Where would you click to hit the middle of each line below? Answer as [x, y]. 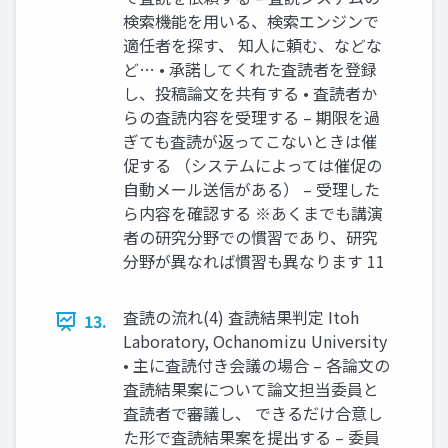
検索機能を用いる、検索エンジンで [251, 21]
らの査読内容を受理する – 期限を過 [251, 117]
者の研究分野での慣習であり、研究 [250, 237]
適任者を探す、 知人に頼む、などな [252, 45]
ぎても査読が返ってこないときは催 [250, 141]
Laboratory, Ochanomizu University [255, 341]
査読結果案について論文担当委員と [251, 389]
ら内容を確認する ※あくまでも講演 [253, 213]
